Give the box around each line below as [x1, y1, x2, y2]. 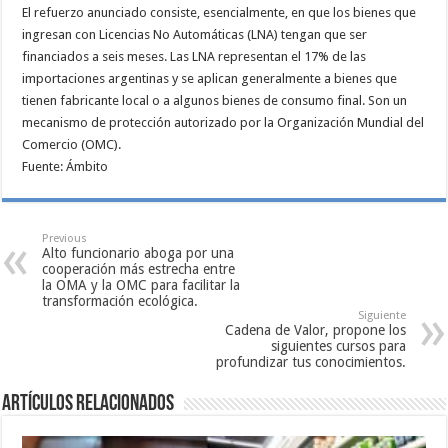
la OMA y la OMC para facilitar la [42, 277, 241, 294]
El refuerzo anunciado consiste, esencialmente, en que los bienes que [22, 5, 417, 21]
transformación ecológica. [42, 293, 199, 310]
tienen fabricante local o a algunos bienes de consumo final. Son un [22, 93, 408, 109]
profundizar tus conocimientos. [215, 354, 406, 371]
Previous [42, 232, 88, 246]
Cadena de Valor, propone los [224, 322, 406, 339]
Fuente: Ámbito [22, 159, 109, 175]
